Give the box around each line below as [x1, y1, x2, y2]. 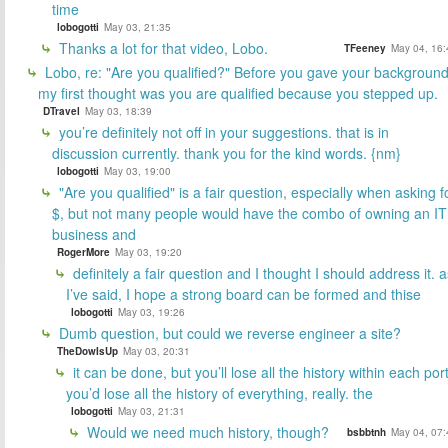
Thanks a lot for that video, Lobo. [55, 37, 268, 58]
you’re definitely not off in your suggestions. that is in [55, 121, 389, 142]
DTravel [43, 103, 80, 118]
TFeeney [344, 40, 386, 55]
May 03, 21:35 [104, 19, 171, 34]
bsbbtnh [347, 424, 386, 439]
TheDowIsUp [57, 343, 118, 358]
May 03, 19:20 [115, 244, 182, 259]
